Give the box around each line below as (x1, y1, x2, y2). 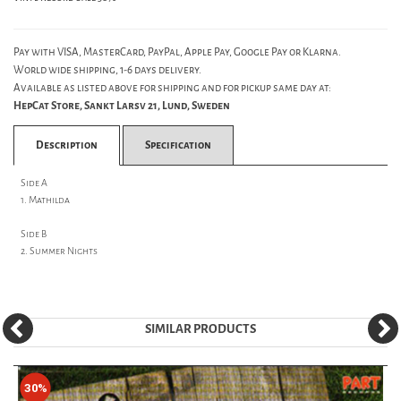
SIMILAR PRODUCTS (145, 320, 256, 338)
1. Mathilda (21, 193, 70, 207)
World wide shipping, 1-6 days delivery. (13, 63, 201, 77)
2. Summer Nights (21, 244, 98, 258)
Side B (21, 227, 47, 241)
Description (36, 138, 98, 152)
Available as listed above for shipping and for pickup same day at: (13, 81, 331, 95)
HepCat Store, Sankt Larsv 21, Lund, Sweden (13, 98, 230, 113)
